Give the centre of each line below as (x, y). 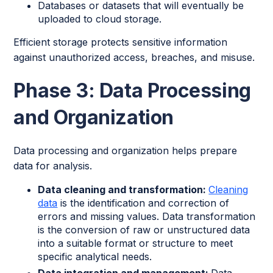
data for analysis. (53, 165)
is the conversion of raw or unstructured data (144, 229)
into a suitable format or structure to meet (136, 243)
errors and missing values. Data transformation (147, 216)
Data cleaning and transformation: (123, 189)
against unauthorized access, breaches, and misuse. (134, 57)
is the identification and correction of (144, 203)
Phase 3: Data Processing (132, 90)
